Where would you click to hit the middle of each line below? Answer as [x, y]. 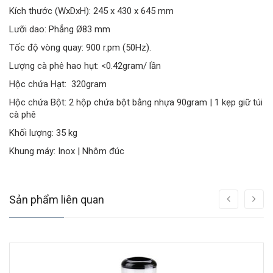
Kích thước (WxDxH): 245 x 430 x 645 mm [93, 11]
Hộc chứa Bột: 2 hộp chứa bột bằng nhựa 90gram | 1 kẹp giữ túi [136, 102]
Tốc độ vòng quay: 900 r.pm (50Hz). [80, 48]
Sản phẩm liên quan [57, 200]
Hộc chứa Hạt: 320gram [58, 84]
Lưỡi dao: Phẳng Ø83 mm [60, 29]
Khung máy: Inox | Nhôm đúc [67, 151]
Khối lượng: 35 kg [43, 133]
